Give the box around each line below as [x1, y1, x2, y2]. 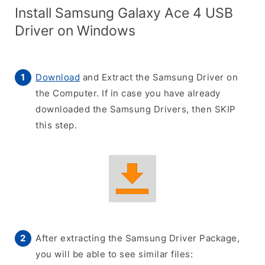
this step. [35, 119, 77, 131]
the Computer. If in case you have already [35, 88, 221, 99]
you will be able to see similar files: [35, 248, 193, 260]
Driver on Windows [15, 22, 135, 38]
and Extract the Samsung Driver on [80, 72, 238, 83]
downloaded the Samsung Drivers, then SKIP [35, 104, 236, 115]
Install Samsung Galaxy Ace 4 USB [15, 5, 233, 21]
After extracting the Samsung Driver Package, [35, 232, 240, 244]
